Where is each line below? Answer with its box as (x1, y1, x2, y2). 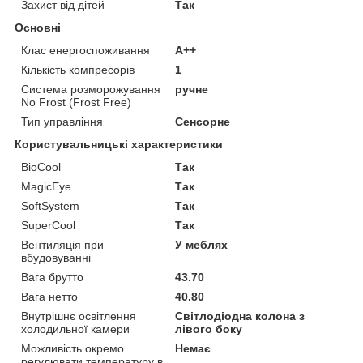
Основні (15, 20, 61, 34)
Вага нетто (21, 289, 78, 303)
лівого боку (175, 322, 243, 335)
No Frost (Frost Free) (21, 95, 131, 109)
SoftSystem (21, 199, 79, 212)
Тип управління (21, 114, 103, 128)
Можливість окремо (21, 341, 124, 355)
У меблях (175, 237, 228, 251)
